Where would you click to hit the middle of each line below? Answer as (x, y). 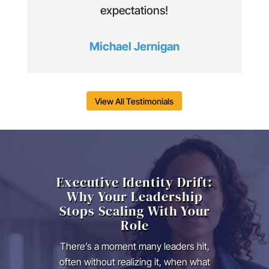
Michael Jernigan (134, 47)
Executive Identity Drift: (134, 182)
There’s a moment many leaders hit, (134, 246)
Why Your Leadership (134, 197)
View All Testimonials (134, 101)
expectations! (134, 11)
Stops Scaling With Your (134, 211)
